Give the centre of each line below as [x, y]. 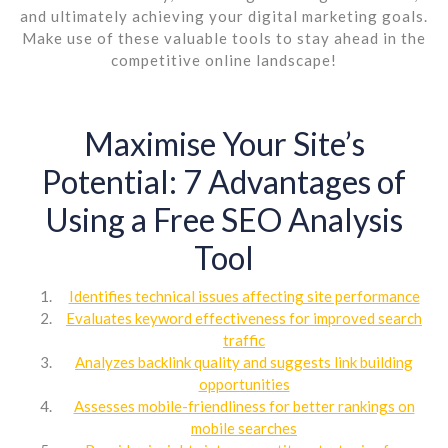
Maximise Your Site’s [224, 143]
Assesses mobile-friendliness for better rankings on [244, 405]
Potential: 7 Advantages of [224, 181]
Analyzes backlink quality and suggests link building [244, 361]
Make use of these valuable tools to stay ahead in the [224, 37]
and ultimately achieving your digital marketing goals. [224, 15]
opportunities [244, 383]
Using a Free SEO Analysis [224, 219]
